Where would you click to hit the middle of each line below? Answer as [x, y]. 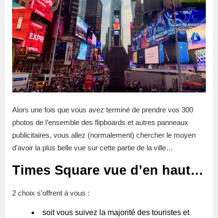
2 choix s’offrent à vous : [51, 193]
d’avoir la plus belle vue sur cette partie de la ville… [93, 148]
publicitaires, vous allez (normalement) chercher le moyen [104, 135]
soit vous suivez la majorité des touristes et [116, 213]
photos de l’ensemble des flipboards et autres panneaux [100, 123]
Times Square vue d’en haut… [108, 171]
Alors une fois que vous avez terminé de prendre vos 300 [103, 110]
